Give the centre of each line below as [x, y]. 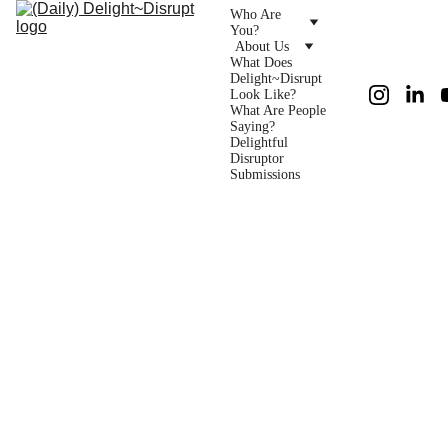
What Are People [278, 110]
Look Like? [263, 94]
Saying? [252, 126]
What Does [261, 62]
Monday [193, 234]
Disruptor [257, 158]
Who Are [255, 14]
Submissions [265, 174]
